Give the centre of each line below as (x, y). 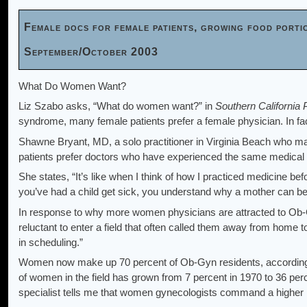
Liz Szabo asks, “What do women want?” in (117, 106)
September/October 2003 (91, 52)
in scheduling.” (51, 242)
